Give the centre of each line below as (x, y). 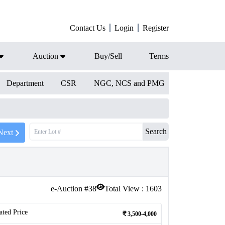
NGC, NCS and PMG (129, 83)
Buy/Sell (108, 56)
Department (25, 83)
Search (156, 131)
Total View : (125, 189)
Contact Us (88, 28)
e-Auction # (70, 189)
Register (156, 28)
